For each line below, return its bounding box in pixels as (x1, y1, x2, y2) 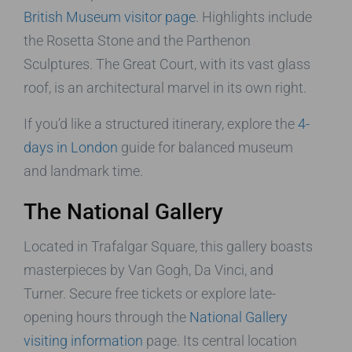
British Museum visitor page (24, 8, 196, 25)
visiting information (24, 332, 143, 349)
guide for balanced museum (118, 138, 293, 156)
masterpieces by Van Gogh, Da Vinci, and (24, 261, 273, 278)
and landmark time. (24, 162, 143, 179)
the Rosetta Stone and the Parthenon (24, 31, 251, 49)
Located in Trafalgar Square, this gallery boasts (24, 237, 313, 255)
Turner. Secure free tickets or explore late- (24, 284, 276, 302)
